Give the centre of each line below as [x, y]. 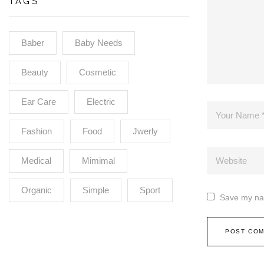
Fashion [37, 131]
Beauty [35, 72]
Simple [96, 190]
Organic [37, 190]
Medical [36, 160]
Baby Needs [99, 42]
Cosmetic [98, 72]
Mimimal [98, 160]
